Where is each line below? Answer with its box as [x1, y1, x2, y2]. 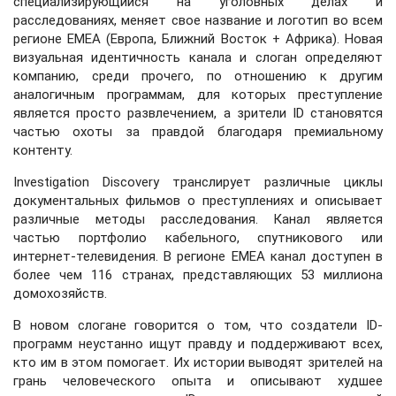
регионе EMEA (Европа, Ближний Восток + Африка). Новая [13, 31, 383, 47]
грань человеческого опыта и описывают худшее [13, 373, 383, 389]
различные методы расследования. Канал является [13, 211, 383, 227]
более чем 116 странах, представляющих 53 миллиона [13, 267, 383, 283]
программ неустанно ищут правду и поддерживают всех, [13, 336, 383, 352]
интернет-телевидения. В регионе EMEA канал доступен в [13, 248, 383, 264]
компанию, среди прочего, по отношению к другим [13, 68, 383, 84]
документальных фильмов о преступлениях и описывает [13, 193, 383, 209]
